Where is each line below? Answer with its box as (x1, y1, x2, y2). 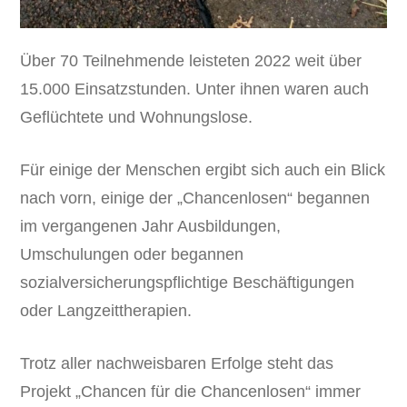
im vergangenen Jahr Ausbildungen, (20, 217, 282, 236)
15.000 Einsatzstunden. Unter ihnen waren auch (20, 80, 370, 99)
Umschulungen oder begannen (20, 245, 244, 264)
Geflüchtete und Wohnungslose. (20, 108, 253, 127)
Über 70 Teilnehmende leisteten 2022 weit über (20, 52, 362, 71)
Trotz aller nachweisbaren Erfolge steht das (20, 354, 334, 373)
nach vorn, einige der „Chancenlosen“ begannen (20, 189, 371, 208)
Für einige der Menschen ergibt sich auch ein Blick (20, 161, 386, 180)
